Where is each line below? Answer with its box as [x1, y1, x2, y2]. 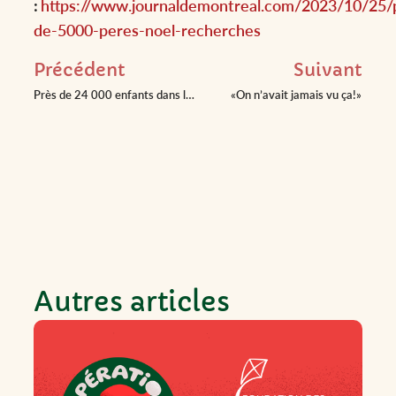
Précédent [34, 58, 125, 81]
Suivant [293, 58, 362, 81]
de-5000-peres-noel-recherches [34, 19, 261, 40]
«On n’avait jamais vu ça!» [231, 88, 362, 102]
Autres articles [34, 285, 230, 318]
